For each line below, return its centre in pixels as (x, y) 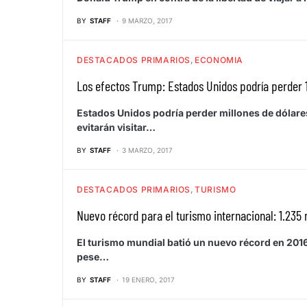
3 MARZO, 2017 (147, 150)
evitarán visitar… (116, 127)
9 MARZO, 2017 (147, 20)
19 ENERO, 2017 (148, 279)
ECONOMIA (219, 60)
